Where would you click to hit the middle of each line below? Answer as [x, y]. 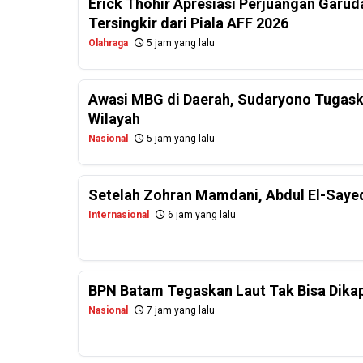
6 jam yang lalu [201, 215]
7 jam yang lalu [179, 311]
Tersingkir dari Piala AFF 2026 [188, 23]
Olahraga [108, 43]
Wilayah [114, 119]
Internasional [119, 215]
